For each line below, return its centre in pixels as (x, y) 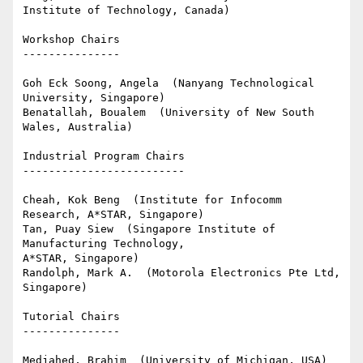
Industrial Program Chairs (104, 156)
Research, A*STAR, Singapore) (113, 215)
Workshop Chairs (71, 40)
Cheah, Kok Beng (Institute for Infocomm (152, 200)
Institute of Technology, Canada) (126, 11)
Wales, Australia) (78, 127)
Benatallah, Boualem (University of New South (169, 113)
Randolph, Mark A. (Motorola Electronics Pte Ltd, (181, 273)
